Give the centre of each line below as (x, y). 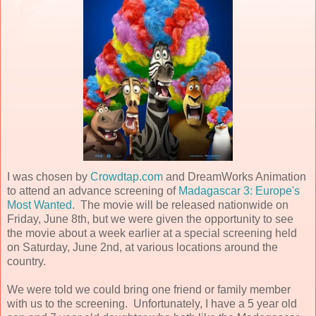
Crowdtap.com (127, 176)
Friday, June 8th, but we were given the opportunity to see (150, 219)
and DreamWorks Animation (235, 176)
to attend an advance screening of (93, 190)
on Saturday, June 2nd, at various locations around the (142, 247)
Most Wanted (39, 205)
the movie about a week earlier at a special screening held (152, 233)
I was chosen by (49, 176)
